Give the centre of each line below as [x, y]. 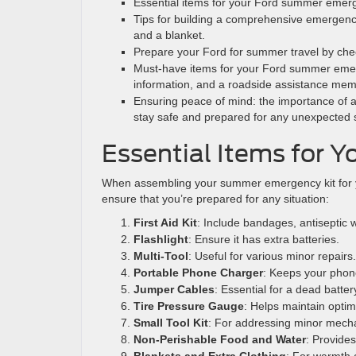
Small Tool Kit [171, 323]
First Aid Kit [165, 222]
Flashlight [161, 239]
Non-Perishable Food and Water [220, 339]
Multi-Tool [161, 256]
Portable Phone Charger [198, 273]
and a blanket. [169, 35]
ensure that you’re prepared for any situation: [215, 199]
